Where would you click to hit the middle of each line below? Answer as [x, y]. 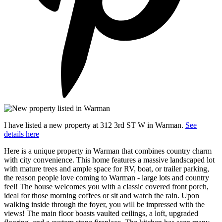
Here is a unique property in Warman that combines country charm [108, 151]
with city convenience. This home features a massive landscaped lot [109, 160]
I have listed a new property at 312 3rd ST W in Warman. [95, 125]
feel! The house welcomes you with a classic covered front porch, [106, 186]
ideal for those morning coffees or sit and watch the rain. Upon [102, 195]
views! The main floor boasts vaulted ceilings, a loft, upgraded [101, 213]
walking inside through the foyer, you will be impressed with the [104, 204]
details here [22, 134]
